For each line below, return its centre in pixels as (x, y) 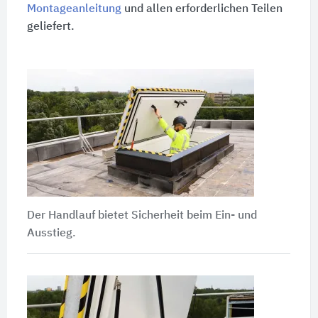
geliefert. (50, 27)
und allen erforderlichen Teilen (202, 9)
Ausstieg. (51, 234)
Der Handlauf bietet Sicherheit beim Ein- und (142, 216)
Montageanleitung (74, 9)
